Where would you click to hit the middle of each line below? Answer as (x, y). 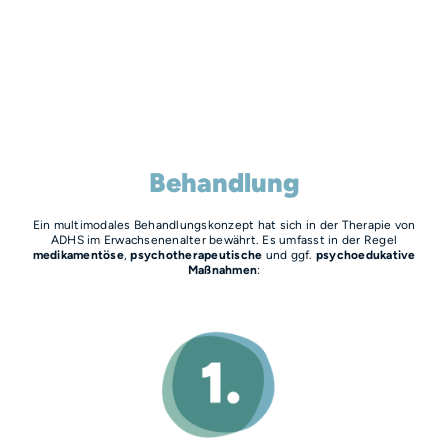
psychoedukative (365, 254)
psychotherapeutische (196, 254)
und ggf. (289, 254)
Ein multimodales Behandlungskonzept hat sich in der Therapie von (224, 224)
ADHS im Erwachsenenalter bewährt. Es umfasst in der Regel (224, 239)
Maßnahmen (222, 269)
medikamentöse (78, 254)
